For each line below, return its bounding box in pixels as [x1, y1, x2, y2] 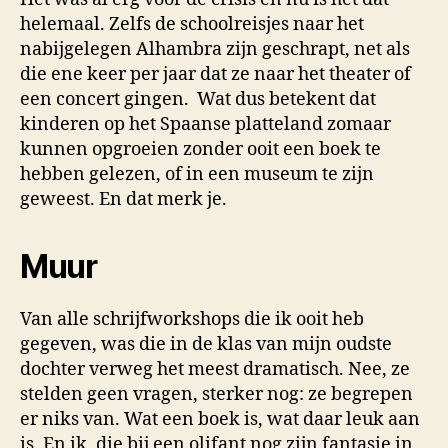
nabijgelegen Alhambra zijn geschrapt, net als [20, 38, 410, 62]
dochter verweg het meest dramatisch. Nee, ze [20, 358, 410, 382]
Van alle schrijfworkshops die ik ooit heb [20, 308, 364, 332]
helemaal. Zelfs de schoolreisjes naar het [20, 13, 364, 37]
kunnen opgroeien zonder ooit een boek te [20, 138, 381, 162]
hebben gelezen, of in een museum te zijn [20, 163, 374, 187]
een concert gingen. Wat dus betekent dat [20, 88, 376, 112]
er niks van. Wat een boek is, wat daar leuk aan [20, 408, 420, 432]
